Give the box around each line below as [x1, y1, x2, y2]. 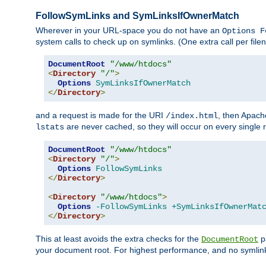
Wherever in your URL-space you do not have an [36, 26, 222, 36]
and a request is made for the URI [36, 110, 166, 121]
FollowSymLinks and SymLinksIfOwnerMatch [36, 11, 239, 21]
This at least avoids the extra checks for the [36, 234, 201, 244]
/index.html [166, 111, 218, 121]
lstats [36, 122, 64, 132]
